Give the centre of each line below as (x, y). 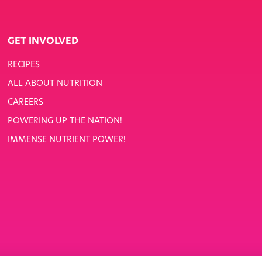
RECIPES (23, 65)
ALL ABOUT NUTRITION (55, 84)
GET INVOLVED (43, 41)
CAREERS (25, 102)
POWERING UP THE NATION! (65, 121)
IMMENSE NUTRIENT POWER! (66, 140)
